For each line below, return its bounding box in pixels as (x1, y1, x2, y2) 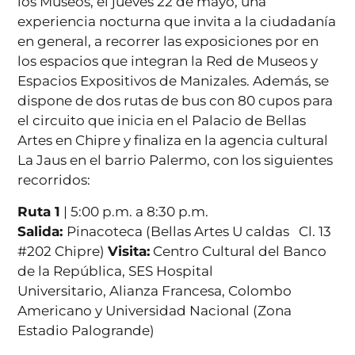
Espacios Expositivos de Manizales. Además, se (17, 73, 330, 90)
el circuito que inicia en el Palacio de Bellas (17, 113, 307, 129)
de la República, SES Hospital (17, 262, 214, 279)
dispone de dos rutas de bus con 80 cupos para (17, 93, 334, 109)
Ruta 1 (17, 203, 61, 219)
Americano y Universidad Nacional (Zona (17, 302, 292, 319)
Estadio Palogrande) (17, 322, 155, 338)
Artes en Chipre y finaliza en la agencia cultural (17, 132, 329, 149)
